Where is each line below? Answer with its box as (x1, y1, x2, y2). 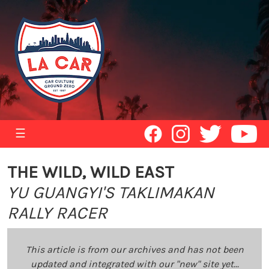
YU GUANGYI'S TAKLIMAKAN (7, 183, 214, 202)
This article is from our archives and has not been (25, 244, 244, 255)
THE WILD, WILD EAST (7, 162, 174, 182)
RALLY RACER (7, 203, 107, 223)
